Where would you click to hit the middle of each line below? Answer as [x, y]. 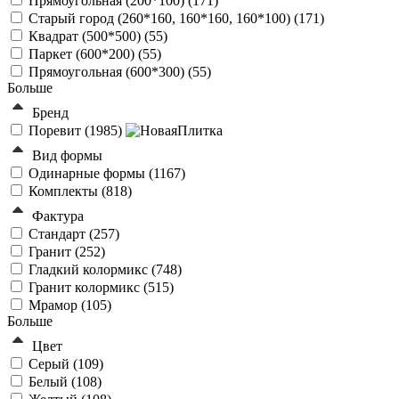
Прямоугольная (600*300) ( [110, 72]
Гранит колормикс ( [88, 288]
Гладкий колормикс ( [92, 270]
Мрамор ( [57, 305]
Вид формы [67, 156]
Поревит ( [59, 131]
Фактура [58, 216]
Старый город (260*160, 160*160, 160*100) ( [163, 19]
